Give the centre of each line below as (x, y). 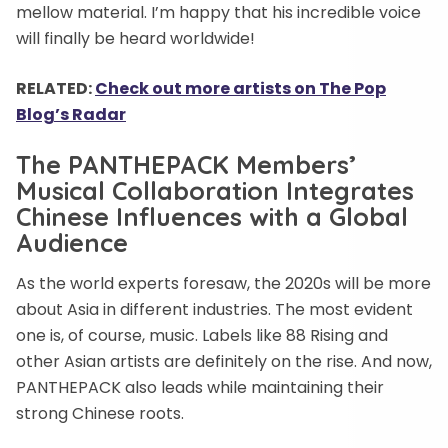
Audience (72, 242)
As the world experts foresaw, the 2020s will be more (223, 283)
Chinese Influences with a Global (212, 216)
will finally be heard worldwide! (135, 38)
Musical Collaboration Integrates (215, 190)
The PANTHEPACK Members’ (186, 164)
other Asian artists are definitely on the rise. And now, (224, 361)
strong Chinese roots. (100, 413)
